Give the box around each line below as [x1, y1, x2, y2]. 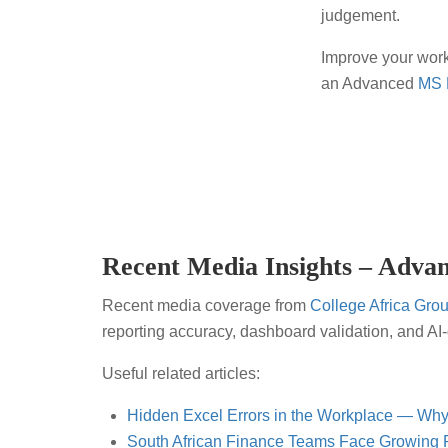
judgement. [321, 6, 401, 24]
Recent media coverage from [102, 296, 310, 314]
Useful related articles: [102, 364, 260, 382]
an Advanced [321, 74, 419, 92]
